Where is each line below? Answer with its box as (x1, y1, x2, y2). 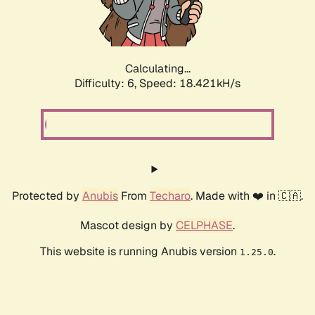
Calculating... (124, 61, 191, 77)
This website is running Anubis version (39, 244, 240, 259)
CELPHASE (176, 218, 233, 233)
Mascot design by (80, 218, 176, 233)
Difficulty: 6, (75, 76, 139, 91)
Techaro (150, 188, 191, 204)
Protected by (12, 188, 82, 204)
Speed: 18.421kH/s (139, 76, 240, 91)
